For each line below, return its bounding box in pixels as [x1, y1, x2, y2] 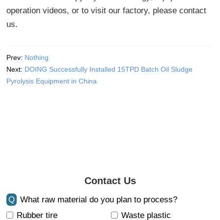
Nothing [25, 53, 49, 61]
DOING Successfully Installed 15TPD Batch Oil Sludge [25, 65, 193, 73]
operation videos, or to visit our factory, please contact [6, 5, 207, 15]
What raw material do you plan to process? [20, 194, 178, 204]
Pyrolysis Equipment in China [6, 77, 97, 85]
